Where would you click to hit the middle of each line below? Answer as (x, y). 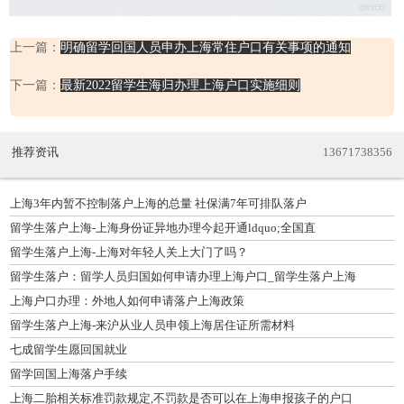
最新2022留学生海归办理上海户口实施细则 (180, 86)
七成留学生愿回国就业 (69, 349)
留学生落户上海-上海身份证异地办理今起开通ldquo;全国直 (163, 227)
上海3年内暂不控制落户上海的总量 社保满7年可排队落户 (158, 203)
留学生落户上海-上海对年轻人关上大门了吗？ (129, 252)
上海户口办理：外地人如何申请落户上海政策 (127, 300)
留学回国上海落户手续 (69, 373)
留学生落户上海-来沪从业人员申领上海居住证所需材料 (152, 325)
